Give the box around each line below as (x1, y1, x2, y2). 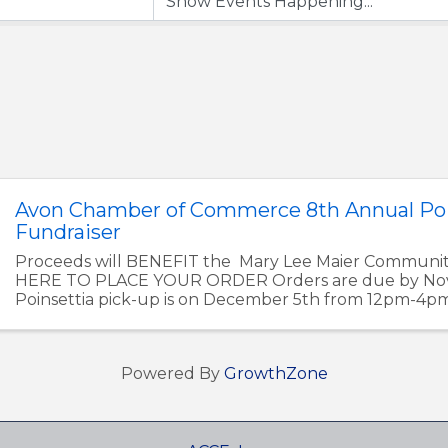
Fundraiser (15, 220, 122, 244)
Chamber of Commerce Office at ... (15, 308, 290, 328)
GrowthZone (223, 364, 328, 384)
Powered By (120, 364, 224, 384)
